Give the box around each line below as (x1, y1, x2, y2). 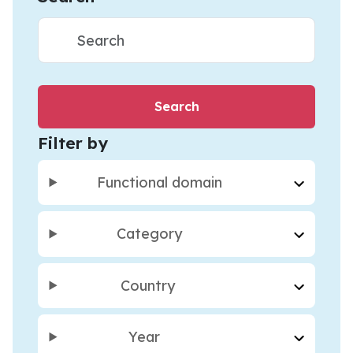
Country (120, 276, 175, 295)
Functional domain (96, 173, 222, 191)
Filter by (38, 132, 108, 153)
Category (117, 225, 183, 243)
